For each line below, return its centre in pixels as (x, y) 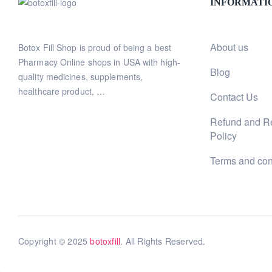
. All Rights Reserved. (163, 241)
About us (229, 47)
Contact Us (234, 97)
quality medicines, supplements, (81, 76)
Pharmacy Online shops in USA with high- (99, 62)
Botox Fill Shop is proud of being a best (95, 47)
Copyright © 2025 (54, 241)
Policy (223, 136)
